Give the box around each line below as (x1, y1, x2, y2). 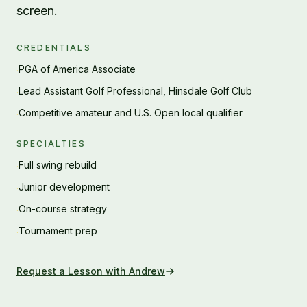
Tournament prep (19, 225, 97, 236)
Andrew (129, 265, 165, 277)
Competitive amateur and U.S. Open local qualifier (19, 107, 243, 119)
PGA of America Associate (19, 63, 136, 75)
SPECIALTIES (16, 138, 86, 149)
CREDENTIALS (16, 42, 91, 53)
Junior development (19, 181, 110, 193)
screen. (16, 3, 58, 18)
